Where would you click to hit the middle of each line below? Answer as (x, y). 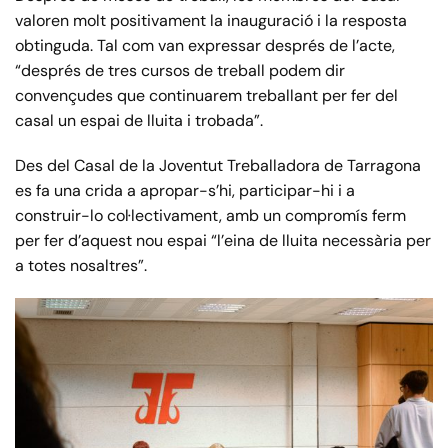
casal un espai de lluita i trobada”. (139, 121)
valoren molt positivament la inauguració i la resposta (211, 21)
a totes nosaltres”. (81, 266)
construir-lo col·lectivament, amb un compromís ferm (210, 216)
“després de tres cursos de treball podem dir (180, 71)
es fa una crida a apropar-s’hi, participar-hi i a (185, 191)
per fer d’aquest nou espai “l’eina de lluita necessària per (223, 241)
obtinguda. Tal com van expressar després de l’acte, (205, 46)
